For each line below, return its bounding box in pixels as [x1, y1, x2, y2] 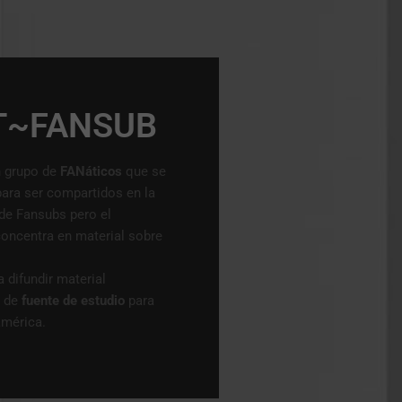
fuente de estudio [22, 293, 128, 310]
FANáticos [60, 163, 122, 180]
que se [122, 163, 166, 180]
